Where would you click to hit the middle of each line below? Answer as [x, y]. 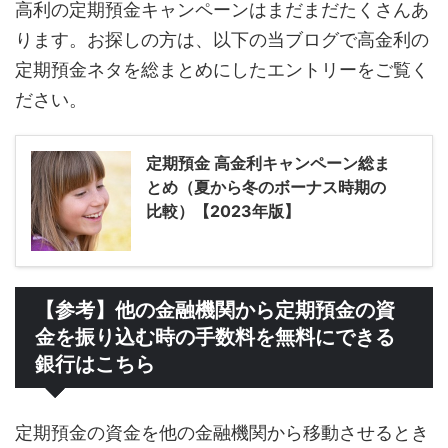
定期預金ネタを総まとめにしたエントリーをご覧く [222, 70]
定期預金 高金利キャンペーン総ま [268, 163]
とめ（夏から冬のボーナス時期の [266, 187]
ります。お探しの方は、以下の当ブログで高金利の [222, 40]
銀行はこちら [95, 364]
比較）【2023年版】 [223, 211]
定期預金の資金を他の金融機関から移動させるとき [222, 433]
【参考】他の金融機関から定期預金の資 [215, 310]
